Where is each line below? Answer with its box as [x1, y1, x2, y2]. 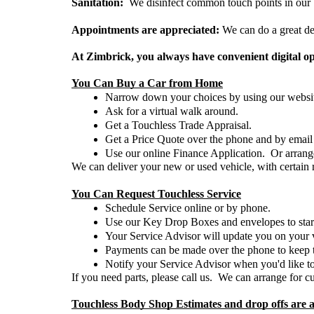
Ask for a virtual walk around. [105, 105, 244, 117]
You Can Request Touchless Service [71, 188, 241, 200]
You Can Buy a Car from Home [71, 77, 223, 89]
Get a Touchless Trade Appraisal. [105, 119, 254, 131]
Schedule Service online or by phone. [105, 202, 271, 214]
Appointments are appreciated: [71, 24, 219, 36]
